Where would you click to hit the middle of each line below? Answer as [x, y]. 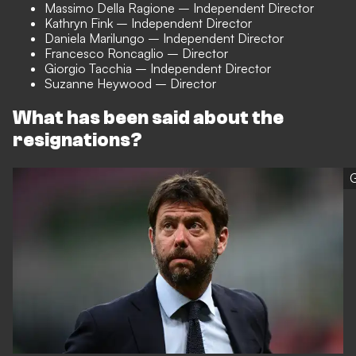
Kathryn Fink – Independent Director [148, 23]
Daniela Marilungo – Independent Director [164, 38]
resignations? [77, 140]
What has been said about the [148, 118]
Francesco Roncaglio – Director [136, 53]
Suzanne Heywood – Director [130, 83]
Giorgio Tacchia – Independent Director [158, 68]
